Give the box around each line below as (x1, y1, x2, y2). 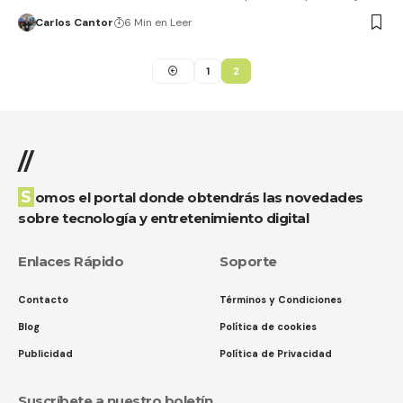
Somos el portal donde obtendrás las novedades (21, 187, 31, 208)
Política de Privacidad (219, 347, 332, 361)
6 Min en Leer (123, 14, 193, 30)
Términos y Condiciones (219, 293, 342, 307)
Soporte (219, 253, 277, 271)
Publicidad (18, 347, 73, 361)
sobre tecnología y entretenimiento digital (18, 210, 309, 228)
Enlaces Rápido (18, 253, 123, 271)
